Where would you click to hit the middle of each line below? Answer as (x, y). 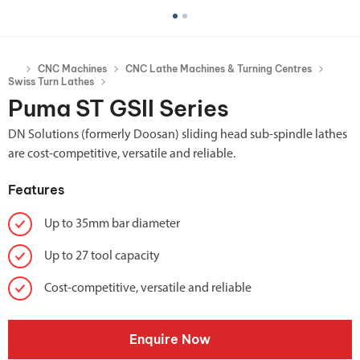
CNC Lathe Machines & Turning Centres (219, 68)
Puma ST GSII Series (119, 108)
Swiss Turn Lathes (51, 81)
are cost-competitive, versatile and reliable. (122, 154)
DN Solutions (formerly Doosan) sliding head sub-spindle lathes (178, 135)
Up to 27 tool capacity (102, 256)
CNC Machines (72, 68)
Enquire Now (170, 339)
